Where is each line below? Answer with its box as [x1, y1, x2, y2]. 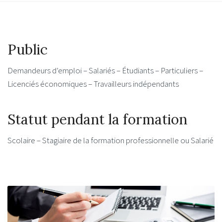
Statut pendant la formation [7, 110, 187, 128]
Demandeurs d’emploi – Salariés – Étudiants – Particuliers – [7, 65, 203, 76]
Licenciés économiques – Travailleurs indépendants [7, 78, 179, 90]
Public [7, 41, 48, 59]
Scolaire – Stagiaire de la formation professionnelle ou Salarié [7, 134, 214, 146]
